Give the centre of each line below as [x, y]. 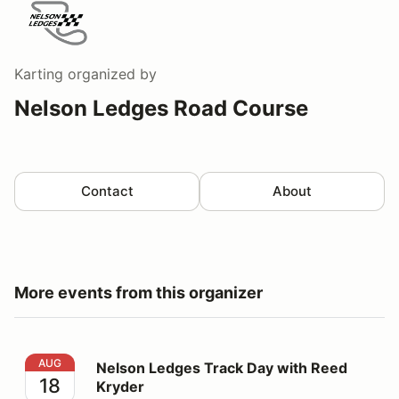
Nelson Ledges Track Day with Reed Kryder [171, 363]
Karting [39, 73]
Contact [107, 191]
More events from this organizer [138, 292]
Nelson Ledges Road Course [161, 108]
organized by [110, 73]
